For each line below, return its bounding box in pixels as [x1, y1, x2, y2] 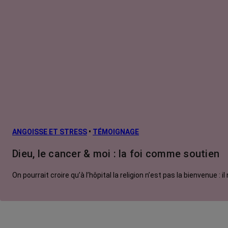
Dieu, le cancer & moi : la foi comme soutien [12, 147, 219, 160]
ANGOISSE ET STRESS [12, 127, 87, 136]
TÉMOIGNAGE [93, 127, 139, 136]
